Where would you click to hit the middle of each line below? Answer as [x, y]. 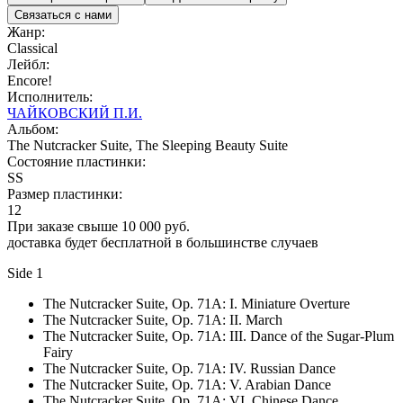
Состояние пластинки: [76, 161]
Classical [32, 48]
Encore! [30, 80]
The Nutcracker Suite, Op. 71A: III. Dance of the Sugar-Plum [219, 336]
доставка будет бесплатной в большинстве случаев [163, 242]
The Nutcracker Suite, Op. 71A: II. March [163, 319]
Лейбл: [28, 64]
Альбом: [33, 129]
